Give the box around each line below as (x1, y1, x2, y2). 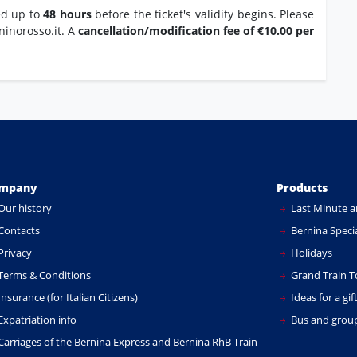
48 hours (43, 6, 92, 22)
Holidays (288, 245, 332, 261)
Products (277, 180, 328, 196)
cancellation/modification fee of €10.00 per (77, 23, 315, 39)
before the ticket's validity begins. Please (91, 6, 315, 22)
